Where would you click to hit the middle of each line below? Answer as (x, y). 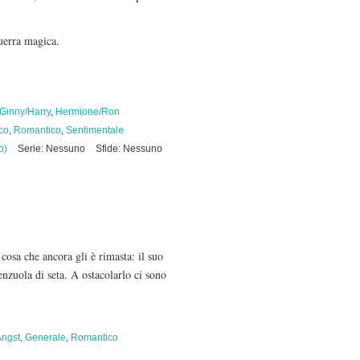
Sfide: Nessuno (129, 149)
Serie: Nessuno (51, 149)
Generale (45, 337)
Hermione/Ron (88, 112)
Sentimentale (95, 130)
